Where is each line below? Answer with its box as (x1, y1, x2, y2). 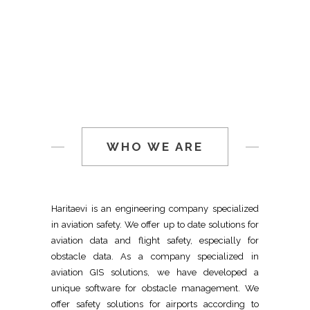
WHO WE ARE (107, 140, 203, 154)
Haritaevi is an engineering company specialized (51, 203, 259, 215)
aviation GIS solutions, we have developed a (51, 267, 259, 278)
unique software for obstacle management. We (51, 283, 259, 294)
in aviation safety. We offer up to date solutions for (51, 219, 259, 230)
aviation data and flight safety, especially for (51, 235, 259, 246)
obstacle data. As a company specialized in (51, 251, 259, 262)
